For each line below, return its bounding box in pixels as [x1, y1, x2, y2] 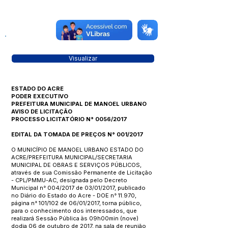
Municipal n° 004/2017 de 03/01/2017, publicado [11, 184, 146, 191]
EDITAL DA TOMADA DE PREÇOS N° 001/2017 [11, 131, 144, 138]
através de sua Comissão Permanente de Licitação [11, 169, 152, 176]
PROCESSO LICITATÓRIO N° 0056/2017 [11, 116, 127, 123]
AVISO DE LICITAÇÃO [11, 108, 72, 115]
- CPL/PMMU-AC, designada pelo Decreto [11, 177, 127, 184]
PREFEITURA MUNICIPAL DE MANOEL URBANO [11, 100, 147, 107]
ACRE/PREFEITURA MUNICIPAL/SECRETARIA [11, 154, 132, 161]
